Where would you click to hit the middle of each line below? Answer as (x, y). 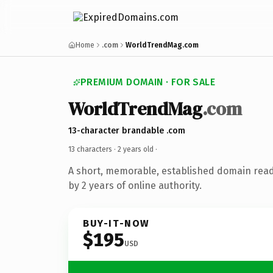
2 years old (136, 149)
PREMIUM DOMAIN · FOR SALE (148, 82)
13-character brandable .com (127, 130)
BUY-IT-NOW (116, 223)
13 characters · (93, 149)
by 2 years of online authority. (135, 185)
